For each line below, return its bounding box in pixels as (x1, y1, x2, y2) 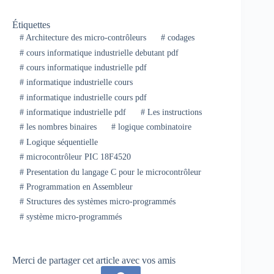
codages (165, 33, 194, 43)
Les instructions (144, 108, 202, 117)
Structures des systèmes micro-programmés (23, 197, 176, 207)
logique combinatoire (115, 122, 191, 132)
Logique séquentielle (23, 137, 98, 147)
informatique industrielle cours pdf (23, 92, 147, 102)
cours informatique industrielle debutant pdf (23, 48, 179, 57)
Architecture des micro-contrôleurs (23, 33, 146, 43)
